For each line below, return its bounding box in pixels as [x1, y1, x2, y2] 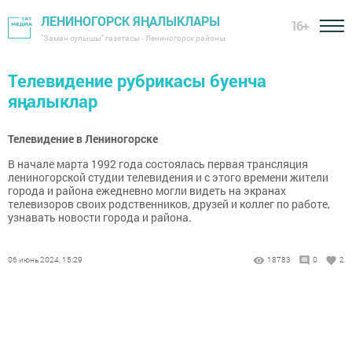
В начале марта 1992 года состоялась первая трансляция [8, 156, 308, 171]
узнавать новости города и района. [8, 210, 192, 225]
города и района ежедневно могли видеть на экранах [8, 183, 286, 198]
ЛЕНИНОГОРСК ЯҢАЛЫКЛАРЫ [41, 13, 220, 29]
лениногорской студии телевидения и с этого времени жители [8, 170, 328, 185]
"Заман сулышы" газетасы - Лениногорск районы [41, 33, 225, 43]
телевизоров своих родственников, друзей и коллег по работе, [8, 196, 330, 211]
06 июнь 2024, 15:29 [8, 255, 82, 265]
